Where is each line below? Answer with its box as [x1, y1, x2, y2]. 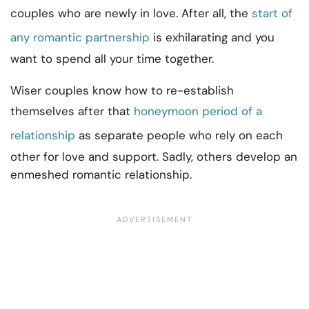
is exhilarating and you [150, 30, 275, 46]
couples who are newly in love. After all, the [10, 6, 252, 21]
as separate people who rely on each [75, 128, 283, 143]
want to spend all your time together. [10, 51, 214, 67]
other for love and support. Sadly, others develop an [10, 149, 297, 165]
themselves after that [10, 103, 134, 119]
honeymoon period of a [134, 103, 262, 119]
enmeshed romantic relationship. [10, 167, 192, 183]
